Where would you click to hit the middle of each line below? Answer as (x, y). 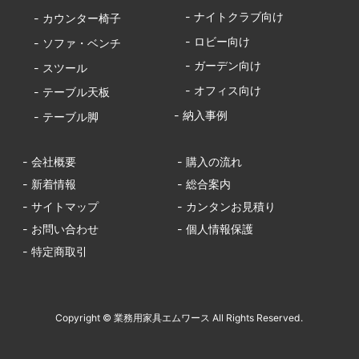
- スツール (54, 67)
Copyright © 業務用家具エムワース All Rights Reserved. (179, 318)
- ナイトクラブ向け (229, 16)
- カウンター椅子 (71, 18)
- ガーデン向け (218, 66)
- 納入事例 (201, 115)
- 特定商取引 (54, 251)
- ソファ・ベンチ (71, 42)
